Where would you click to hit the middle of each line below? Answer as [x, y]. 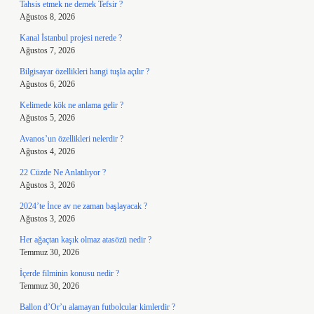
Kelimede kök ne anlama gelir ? [71, 105]
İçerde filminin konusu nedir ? [69, 273]
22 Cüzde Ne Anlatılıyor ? [63, 172]
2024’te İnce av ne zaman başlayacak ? [83, 206]
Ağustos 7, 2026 [47, 50]
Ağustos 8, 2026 [47, 17]
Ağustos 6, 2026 [47, 84]
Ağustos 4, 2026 [47, 151]
